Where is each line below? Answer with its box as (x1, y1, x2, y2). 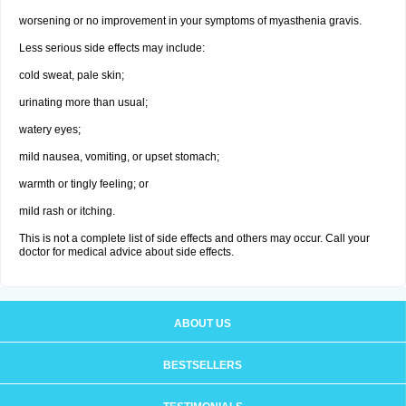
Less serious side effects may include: (19, 42, 205, 54)
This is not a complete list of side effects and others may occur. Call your (19, 232, 370, 245)
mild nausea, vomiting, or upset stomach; (19, 150, 219, 163)
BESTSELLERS (163, 359, 242, 372)
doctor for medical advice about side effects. (19, 246, 234, 258)
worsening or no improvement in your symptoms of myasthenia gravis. (19, 14, 362, 27)
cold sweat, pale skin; (19, 69, 124, 82)
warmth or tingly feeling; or (19, 178, 149, 190)
